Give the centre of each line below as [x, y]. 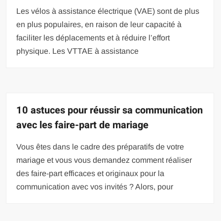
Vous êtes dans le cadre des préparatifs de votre [100, 147]
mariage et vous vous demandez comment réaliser [104, 160]
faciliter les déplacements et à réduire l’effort [93, 37]
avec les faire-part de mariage [83, 125]
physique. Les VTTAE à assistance [78, 51]
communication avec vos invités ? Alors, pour [95, 186]
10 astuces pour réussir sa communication [110, 110]
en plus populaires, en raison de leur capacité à [99, 24]
